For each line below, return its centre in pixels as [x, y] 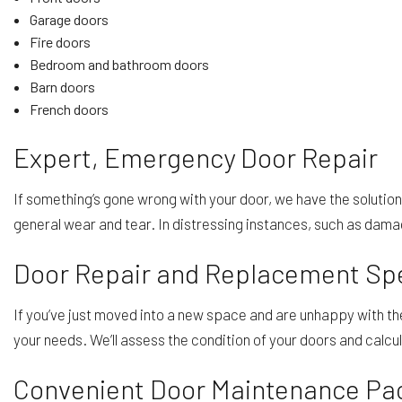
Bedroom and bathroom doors [119, 64]
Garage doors [69, 19]
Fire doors [60, 41]
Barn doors [62, 86]
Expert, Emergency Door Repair [196, 157]
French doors [69, 109]
